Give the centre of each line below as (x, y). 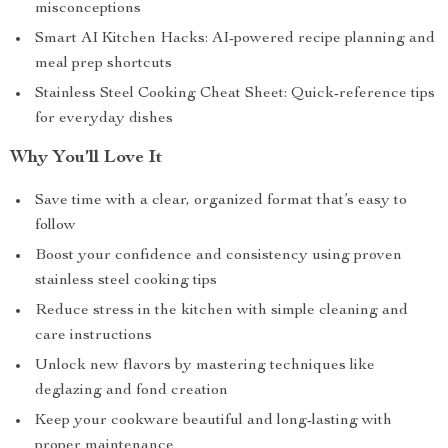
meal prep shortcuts (103, 64)
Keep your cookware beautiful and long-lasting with (213, 421)
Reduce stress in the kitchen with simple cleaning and (221, 311)
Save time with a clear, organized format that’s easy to (221, 201)
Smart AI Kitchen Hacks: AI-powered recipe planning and (235, 39)
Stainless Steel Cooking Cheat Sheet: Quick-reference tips (235, 94)
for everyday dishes (104, 119)
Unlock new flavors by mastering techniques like (205, 366)
